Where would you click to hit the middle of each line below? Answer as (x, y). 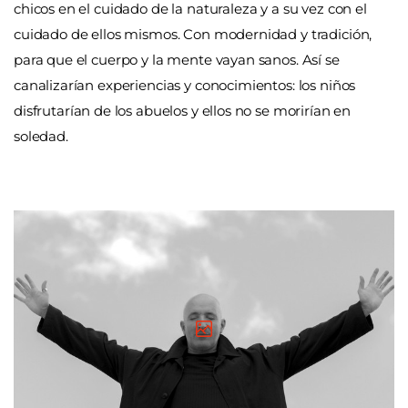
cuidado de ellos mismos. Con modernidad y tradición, (193, 34)
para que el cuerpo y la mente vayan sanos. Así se (177, 59)
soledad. (41, 136)
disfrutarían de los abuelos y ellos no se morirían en (183, 110)
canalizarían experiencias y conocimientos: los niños (185, 85)
